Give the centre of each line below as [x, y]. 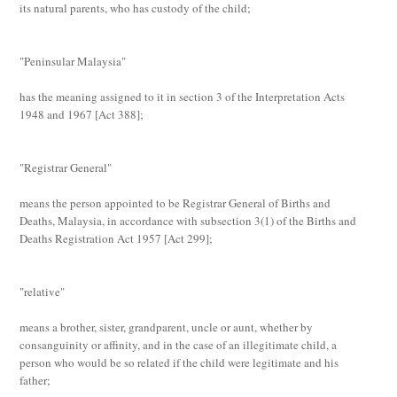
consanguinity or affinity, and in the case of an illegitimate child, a [179, 345]
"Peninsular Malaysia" [73, 61]
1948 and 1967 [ [59, 114]
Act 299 [187, 238]
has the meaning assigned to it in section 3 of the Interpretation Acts [183, 97]
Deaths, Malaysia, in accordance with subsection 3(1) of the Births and [188, 221]
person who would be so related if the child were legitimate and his [179, 362]
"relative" [43, 292]
